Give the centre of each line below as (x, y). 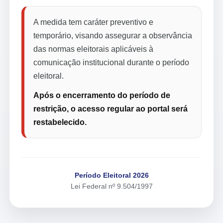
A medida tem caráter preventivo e (93, 22)
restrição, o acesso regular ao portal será (111, 109)
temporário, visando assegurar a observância (113, 36)
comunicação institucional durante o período (111, 62)
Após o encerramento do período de (102, 95)
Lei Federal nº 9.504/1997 (111, 186)
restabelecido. (60, 122)
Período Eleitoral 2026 (111, 175)
